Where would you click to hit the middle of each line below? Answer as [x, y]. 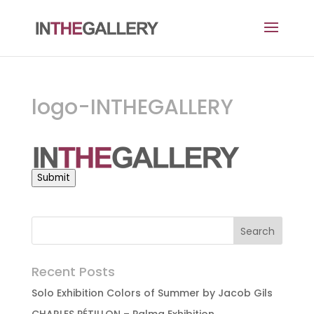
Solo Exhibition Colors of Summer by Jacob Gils [152, 293]
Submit [53, 178]
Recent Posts [73, 272]
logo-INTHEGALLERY [132, 107]
